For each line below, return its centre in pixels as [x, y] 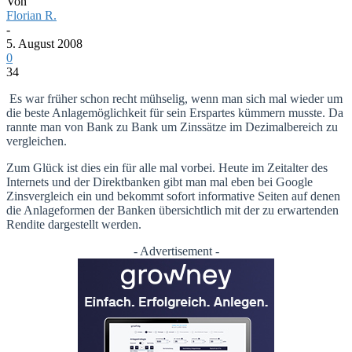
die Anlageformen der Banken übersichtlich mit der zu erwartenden [172, 210]
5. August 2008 [44, 43]
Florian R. [31, 15]
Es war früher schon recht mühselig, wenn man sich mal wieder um [174, 98]
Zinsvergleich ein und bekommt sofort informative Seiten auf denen [173, 196]
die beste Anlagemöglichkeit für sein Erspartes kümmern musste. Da [175, 112]
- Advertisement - [176, 251]
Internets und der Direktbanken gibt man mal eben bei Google [159, 181]
